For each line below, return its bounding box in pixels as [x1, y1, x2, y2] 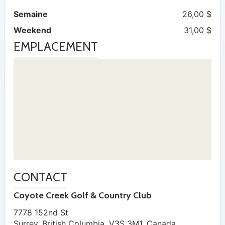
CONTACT [14, 169, 67, 184]
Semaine [14, 9, 48, 20]
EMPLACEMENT [14, 39, 98, 54]
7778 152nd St [14, 207, 68, 218]
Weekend [14, 25, 51, 36]
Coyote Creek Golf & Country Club [14, 190, 152, 201]
